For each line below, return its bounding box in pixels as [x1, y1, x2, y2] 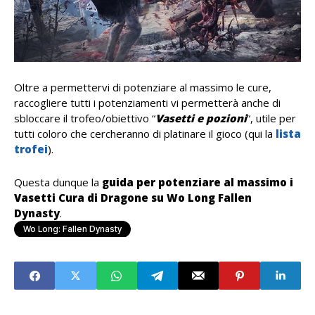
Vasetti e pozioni [155, 111, 247, 126]
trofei [14, 142, 48, 157]
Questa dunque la [14, 175, 102, 190]
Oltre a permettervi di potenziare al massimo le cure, [14, 80, 271, 95]
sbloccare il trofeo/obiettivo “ [14, 111, 155, 126]
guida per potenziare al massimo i [102, 175, 293, 190]
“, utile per [247, 111, 296, 126]
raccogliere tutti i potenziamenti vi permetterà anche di [14, 96, 281, 110]
